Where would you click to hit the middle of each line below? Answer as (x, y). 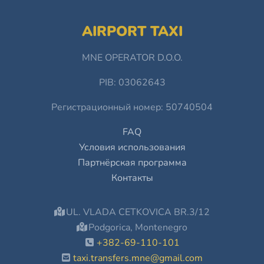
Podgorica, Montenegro (137, 227)
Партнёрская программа (132, 163)
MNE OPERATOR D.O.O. (132, 58)
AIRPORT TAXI (132, 31)
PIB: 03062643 (132, 82)
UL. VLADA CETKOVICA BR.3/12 (137, 212)
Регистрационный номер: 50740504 (132, 107)
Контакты (132, 178)
